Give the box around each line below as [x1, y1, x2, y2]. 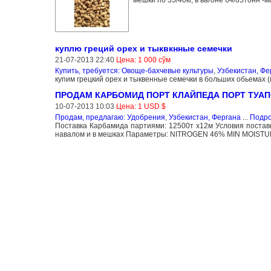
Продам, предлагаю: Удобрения [54, 113, 165, 122]
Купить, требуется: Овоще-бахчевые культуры [54, 66, 214, 75]
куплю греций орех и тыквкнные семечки [54, 43, 232, 53]
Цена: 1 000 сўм [116, 55, 171, 64]
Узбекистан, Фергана [168, 113, 241, 122]
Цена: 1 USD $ [116, 102, 166, 111]
